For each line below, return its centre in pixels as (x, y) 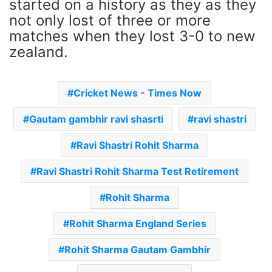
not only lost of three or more (110, 20)
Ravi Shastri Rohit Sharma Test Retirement (138, 171)
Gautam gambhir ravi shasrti (96, 119)
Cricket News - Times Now (138, 93)
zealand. (39, 52)
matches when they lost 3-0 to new (132, 36)
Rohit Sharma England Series (138, 223)
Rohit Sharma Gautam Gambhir (138, 250)
